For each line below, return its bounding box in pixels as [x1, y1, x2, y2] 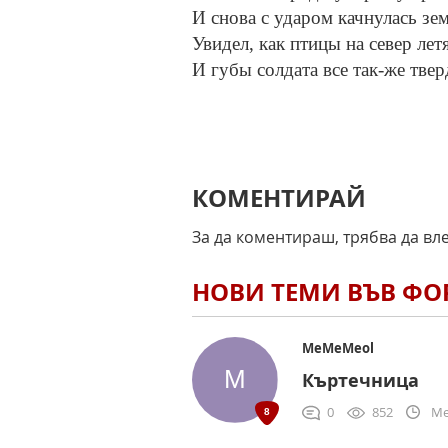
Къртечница [302, 368, 419, 394]
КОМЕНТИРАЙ [192, 181, 366, 216]
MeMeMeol [302, 339, 374, 358]
